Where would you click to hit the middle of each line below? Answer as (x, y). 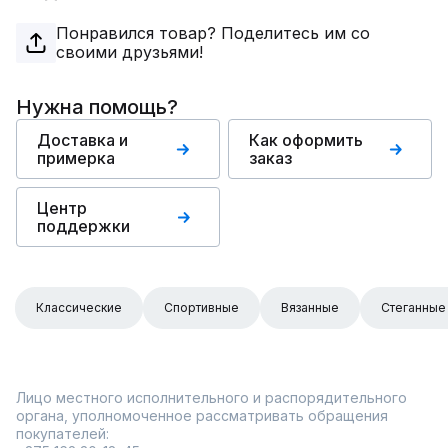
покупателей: (62, 433)
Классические (79, 307)
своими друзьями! (129, 52)
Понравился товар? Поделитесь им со (213, 33)
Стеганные (413, 307)
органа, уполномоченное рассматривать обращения (202, 415)
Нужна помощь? (97, 107)
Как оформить (306, 140)
